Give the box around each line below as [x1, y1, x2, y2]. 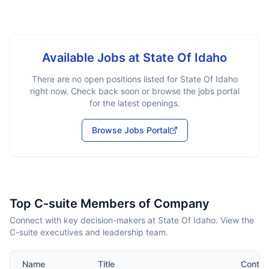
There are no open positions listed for [31, 74, 180, 84]
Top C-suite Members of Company [10, 196, 210, 211]
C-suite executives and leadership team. [10, 227, 168, 237]
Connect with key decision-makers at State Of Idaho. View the [10, 215, 254, 225]
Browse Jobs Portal [91, 125, 169, 135]
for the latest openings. [89, 98, 180, 108]
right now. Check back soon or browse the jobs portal [29, 86, 240, 96]
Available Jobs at [42, 50, 143, 65]
